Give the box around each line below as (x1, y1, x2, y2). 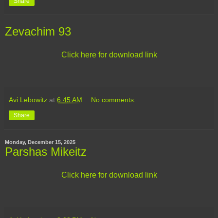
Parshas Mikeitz (5, 145, 87, 158)
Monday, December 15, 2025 (5, 139, 75, 145)
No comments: (91, 95, 136, 104)
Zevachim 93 (5, 25, 71, 38)
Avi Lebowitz (9, 95, 47, 104)
